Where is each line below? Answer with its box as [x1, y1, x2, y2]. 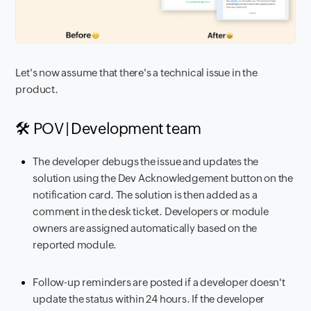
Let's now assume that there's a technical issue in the [15, 67, 258, 79]
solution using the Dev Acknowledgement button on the [33, 172, 294, 185]
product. [15, 83, 58, 96]
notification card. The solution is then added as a [33, 189, 258, 201]
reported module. [33, 239, 117, 251]
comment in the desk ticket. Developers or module [33, 205, 269, 218]
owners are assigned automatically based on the [33, 222, 258, 235]
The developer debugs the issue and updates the [33, 155, 259, 168]
